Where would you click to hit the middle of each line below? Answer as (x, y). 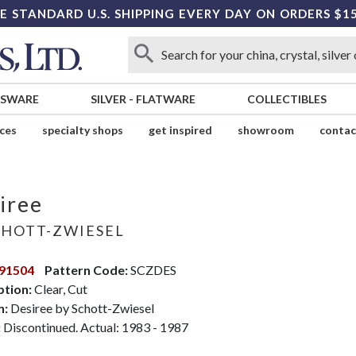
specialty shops (82, 130)
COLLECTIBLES (286, 99)
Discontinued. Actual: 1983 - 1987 (95, 327)
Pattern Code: (86, 269)
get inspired (180, 130)
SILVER (108, 99)
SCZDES (152, 269)
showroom (265, 130)
